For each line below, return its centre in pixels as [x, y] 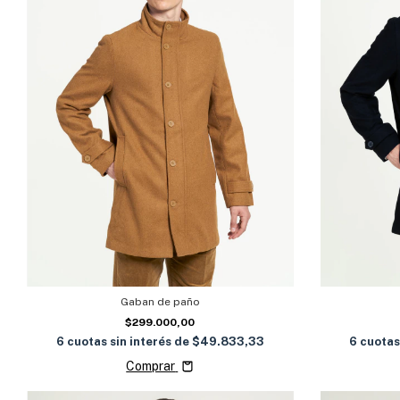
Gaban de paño [160, 301]
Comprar [151, 366]
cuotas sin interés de [129, 341]
